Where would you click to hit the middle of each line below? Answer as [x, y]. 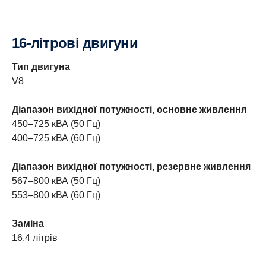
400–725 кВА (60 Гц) [56, 138]
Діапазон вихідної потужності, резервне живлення [131, 166]
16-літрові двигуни [79, 43]
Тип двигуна [41, 66]
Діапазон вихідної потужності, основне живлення [129, 109]
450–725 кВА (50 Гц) [56, 123]
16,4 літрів [35, 237]
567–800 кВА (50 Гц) [56, 180]
